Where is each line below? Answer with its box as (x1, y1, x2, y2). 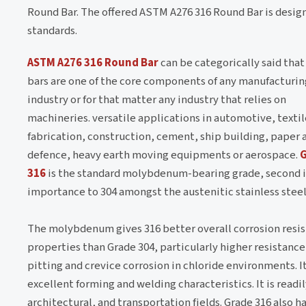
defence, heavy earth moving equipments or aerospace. (27, 146, 300, 163)
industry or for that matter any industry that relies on (27, 91, 286, 108)
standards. (27, 22, 77, 39)
